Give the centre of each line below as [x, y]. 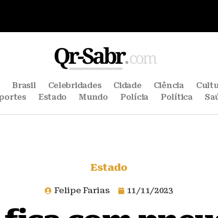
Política [177, 97]
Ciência [169, 85]
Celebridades [75, 85]
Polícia [134, 97]
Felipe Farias [82, 190]
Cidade [127, 85]
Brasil [24, 85]
